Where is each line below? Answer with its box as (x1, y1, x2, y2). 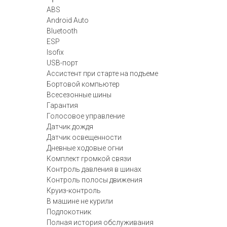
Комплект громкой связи (47, 155, 131, 163)
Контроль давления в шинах (47, 165, 141, 173)
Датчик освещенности (47, 133, 122, 141)
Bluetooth (47, 27, 78, 35)
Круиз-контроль (47, 186, 101, 195)
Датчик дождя (47, 123, 93, 131)
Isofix (47, 48, 64, 56)
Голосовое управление (47, 112, 125, 120)
